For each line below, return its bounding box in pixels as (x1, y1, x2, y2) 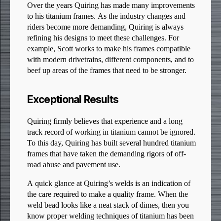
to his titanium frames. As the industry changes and (27, 11, 185, 22)
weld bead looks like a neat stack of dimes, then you (27, 200, 189, 211)
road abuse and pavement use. (27, 160, 120, 170)
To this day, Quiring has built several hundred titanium (27, 138, 196, 148)
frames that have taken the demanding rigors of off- (27, 149, 186, 159)
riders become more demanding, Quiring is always (27, 22, 184, 33)
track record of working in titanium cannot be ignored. (27, 127, 195, 138)
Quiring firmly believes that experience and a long (27, 116, 183, 127)
